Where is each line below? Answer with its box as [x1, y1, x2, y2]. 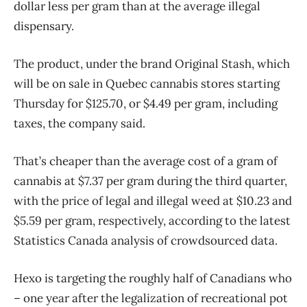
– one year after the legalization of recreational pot [14, 290, 288, 306]
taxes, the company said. [14, 115, 145, 131]
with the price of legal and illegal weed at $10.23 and [14, 193, 292, 208]
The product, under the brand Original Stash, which [14, 56, 290, 71]
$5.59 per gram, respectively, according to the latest [14, 212, 291, 228]
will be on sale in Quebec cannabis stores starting [14, 75, 280, 91]
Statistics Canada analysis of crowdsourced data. [14, 232, 278, 248]
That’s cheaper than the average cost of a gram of [14, 153, 278, 169]
